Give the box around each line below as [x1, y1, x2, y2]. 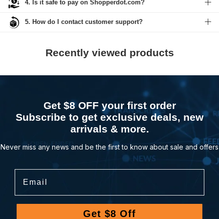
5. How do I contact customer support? [25, 18, 143, 26]
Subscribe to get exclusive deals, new [16, 111, 203, 123]
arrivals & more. [70, 123, 149, 134]
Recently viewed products [45, 46, 174, 58]
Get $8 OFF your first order [43, 99, 176, 111]
